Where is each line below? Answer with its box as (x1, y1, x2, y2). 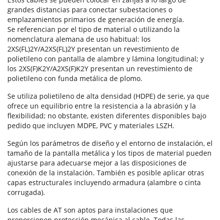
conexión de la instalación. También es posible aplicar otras (7, 168, 204, 178)
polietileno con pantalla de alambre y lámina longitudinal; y (7, 54, 204, 64)
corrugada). (7, 188, 45, 197)
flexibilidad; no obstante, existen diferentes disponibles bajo (7, 111, 206, 121)
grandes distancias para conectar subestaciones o (7, 5, 172, 15)
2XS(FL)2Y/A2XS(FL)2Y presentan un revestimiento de (7, 44, 179, 54)
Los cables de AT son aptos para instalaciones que (7, 205, 173, 215)
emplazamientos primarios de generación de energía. (7, 15, 184, 25)
